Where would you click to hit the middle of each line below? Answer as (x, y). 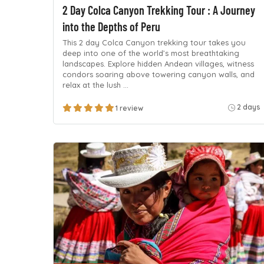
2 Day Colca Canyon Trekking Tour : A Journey (159, 10)
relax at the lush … (95, 85)
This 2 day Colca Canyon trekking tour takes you (154, 43)
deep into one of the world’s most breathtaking (151, 53)
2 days (248, 107)
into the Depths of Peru (111, 27)
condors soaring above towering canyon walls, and (159, 75)
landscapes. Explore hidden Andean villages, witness (158, 64)
